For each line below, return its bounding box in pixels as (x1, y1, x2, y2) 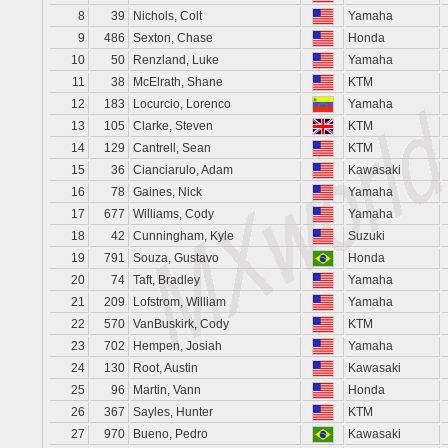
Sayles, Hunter (133, 405, 213, 419)
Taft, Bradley (133, 273, 200, 287)
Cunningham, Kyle (133, 229, 234, 243)
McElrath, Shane (133, 75, 223, 89)
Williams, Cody (133, 207, 214, 221)
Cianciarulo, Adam (133, 163, 233, 177)
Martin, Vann (133, 383, 201, 397)
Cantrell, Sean (133, 141, 211, 155)
